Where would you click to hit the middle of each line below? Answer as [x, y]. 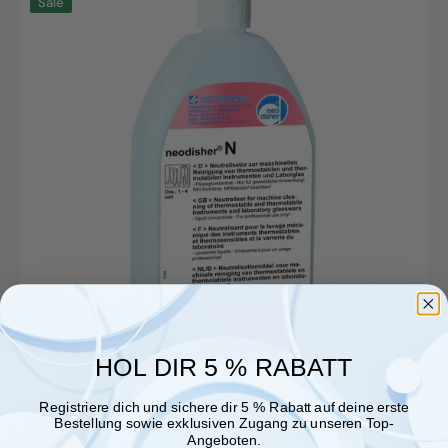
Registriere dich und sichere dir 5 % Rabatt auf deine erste [224, 407]
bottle [43, 75]
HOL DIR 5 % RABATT [224, 366]
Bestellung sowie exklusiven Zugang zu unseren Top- [224, 423]
